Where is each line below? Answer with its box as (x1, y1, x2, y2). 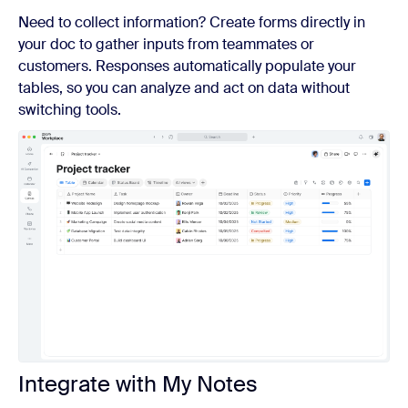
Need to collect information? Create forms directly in (18, 13, 365, 32)
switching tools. (18, 100, 121, 119)
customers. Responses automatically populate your (18, 56, 356, 76)
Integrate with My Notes (18, 370, 258, 398)
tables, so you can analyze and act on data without (18, 78, 350, 97)
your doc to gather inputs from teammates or (18, 35, 314, 54)
